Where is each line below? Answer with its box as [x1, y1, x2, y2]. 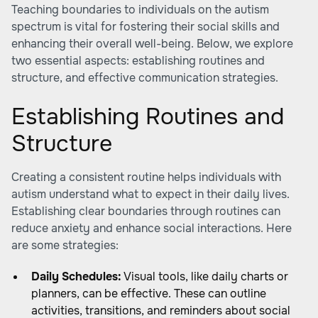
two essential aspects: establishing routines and [11, 53, 265, 68]
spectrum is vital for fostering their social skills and [11, 19, 280, 34]
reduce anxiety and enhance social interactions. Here [11, 221, 292, 236]
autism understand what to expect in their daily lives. [11, 187, 290, 202]
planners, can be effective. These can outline [31, 286, 266, 301]
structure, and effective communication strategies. [11, 70, 278, 85]
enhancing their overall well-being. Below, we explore [11, 36, 293, 51]
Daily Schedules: [31, 269, 121, 284]
